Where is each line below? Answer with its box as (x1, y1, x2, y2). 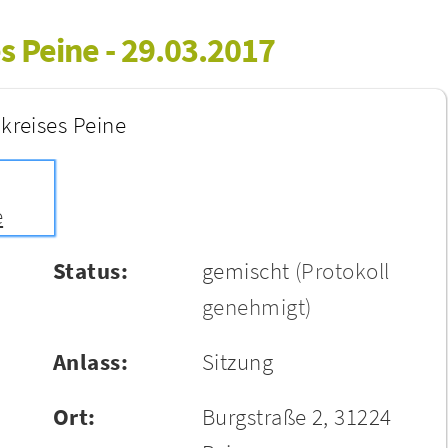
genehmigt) (201, 292, 312, 321)
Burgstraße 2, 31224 (201, 402, 392, 431)
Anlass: (52, 347, 129, 376)
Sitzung (201, 347, 274, 376)
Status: (52, 256, 129, 285)
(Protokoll (294, 256, 390, 285)
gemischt (201, 256, 290, 285)
